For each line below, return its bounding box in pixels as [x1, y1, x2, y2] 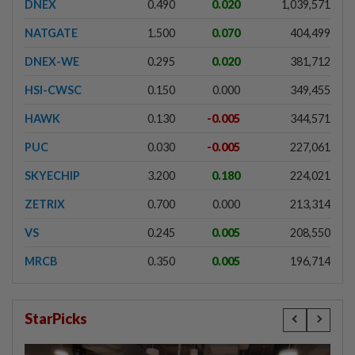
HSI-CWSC [25, 82, 82, 97]
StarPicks [25, 309, 87, 327]
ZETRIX [25, 197, 65, 211]
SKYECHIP [25, 168, 80, 182]
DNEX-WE [25, 54, 79, 68]
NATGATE [25, 25, 78, 40]
